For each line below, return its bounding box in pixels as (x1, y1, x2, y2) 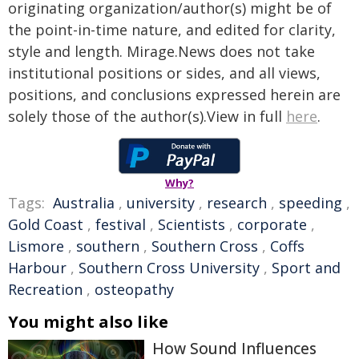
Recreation (8, 280, 83, 299)
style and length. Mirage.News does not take (8, 42, 315, 61)
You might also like (8, 311, 168, 333)
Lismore (8, 236, 64, 256)
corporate (237, 215, 307, 234)
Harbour (8, 258, 67, 277)
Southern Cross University (79, 258, 260, 277)
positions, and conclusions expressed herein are (8, 85, 341, 104)
